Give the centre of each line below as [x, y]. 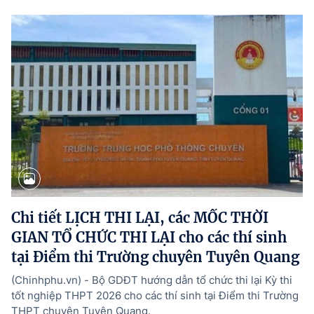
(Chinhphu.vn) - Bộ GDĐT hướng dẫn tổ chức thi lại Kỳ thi [152, 280]
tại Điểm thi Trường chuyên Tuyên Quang [155, 257]
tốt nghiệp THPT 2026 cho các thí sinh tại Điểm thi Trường [155, 295]
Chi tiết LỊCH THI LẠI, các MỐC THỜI [140, 217]
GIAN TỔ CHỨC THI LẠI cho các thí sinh [149, 237]
